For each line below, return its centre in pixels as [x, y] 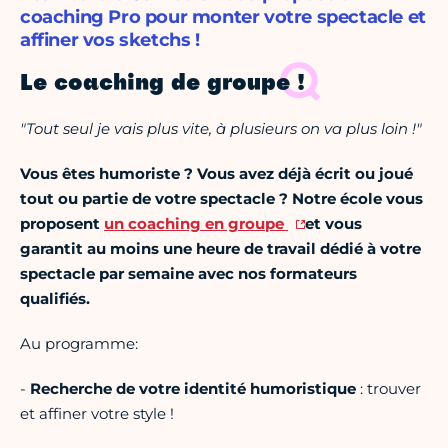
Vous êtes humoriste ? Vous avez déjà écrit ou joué [216, 174]
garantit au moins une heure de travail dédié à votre [220, 249]
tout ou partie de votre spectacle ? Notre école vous [221, 199]
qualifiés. [55, 299]
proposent [62, 224]
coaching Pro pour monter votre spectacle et [223, 17]
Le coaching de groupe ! [162, 84]
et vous [333, 224]
